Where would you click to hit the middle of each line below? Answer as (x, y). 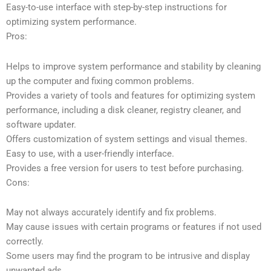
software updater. (41, 124)
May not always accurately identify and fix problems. (111, 213)
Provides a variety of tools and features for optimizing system (131, 95)
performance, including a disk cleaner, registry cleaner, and (123, 110)
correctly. (25, 242)
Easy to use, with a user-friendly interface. (90, 153)
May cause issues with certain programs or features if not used (134, 227)
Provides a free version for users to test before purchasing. (125, 168)
